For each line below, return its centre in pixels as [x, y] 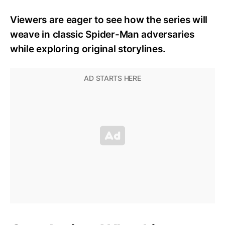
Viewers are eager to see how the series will [109, 20]
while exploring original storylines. [88, 49]
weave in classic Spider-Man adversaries [102, 34]
